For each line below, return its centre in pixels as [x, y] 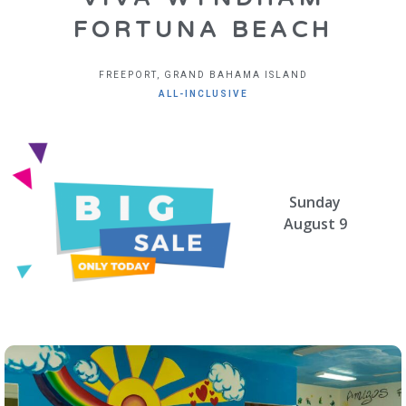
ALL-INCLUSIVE [203, 93]
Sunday [315, 203]
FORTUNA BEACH [203, 29]
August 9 [315, 224]
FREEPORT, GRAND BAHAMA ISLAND [203, 74]
